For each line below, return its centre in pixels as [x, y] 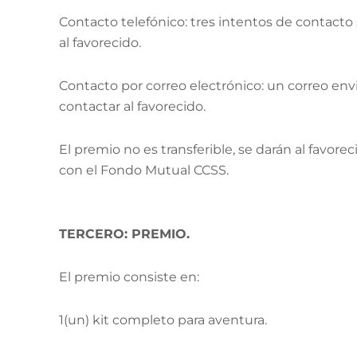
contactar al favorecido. [132, 106]
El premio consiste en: [129, 277]
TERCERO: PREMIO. [124, 234]
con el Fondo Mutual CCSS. [144, 170]
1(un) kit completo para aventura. [163, 320]
